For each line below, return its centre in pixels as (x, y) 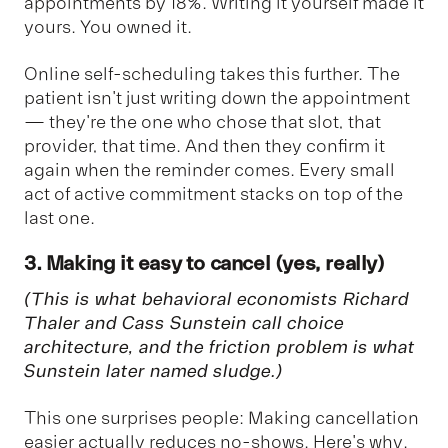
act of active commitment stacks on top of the (213, 193)
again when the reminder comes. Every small (209, 169)
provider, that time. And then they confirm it (204, 145)
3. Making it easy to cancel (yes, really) (204, 264)
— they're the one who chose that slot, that (202, 121)
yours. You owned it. (108, 27)
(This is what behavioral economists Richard (216, 299)
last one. (59, 217)
